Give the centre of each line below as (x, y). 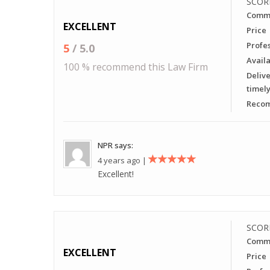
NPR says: (115, 145)
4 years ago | (123, 160)
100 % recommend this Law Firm (136, 67)
